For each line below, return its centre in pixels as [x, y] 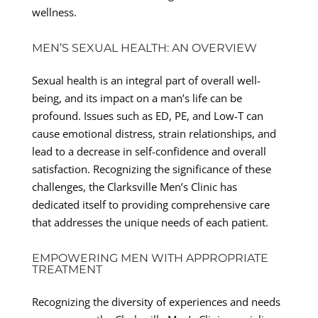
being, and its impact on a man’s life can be [137, 98]
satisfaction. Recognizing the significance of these [151, 169]
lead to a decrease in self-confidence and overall [149, 151]
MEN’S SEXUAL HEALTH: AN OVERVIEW [144, 48]
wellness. [54, 12]
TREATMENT [67, 269]
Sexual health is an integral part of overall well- [146, 80]
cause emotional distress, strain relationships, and [154, 133]
